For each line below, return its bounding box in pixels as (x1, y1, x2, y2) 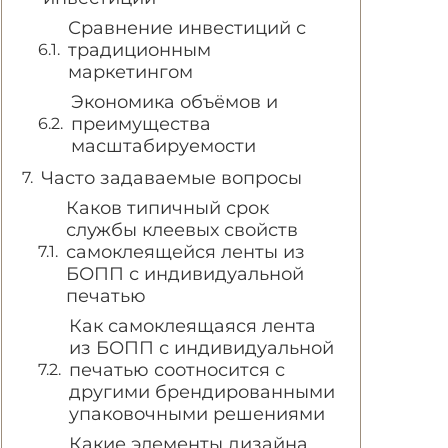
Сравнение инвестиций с (68, 17, 306, 39)
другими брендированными (69, 381, 335, 403)
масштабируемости (71, 135, 256, 157)
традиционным (68, 39, 211, 61)
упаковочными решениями (69, 403, 325, 425)
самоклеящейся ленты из (66, 241, 305, 263)
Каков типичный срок (66, 197, 269, 219)
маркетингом (68, 61, 193, 83)
